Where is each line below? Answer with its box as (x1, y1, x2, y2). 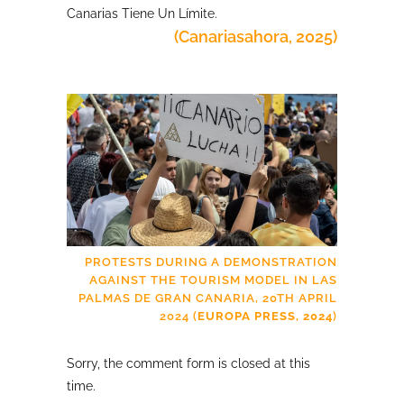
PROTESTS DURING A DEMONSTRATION (85, 254, 337, 269)
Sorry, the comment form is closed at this (67, 355, 310, 371)
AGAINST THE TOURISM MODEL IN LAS (89, 272, 337, 287)
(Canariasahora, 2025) (174, 27, 337, 46)
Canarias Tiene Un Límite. (67, 6, 217, 21)
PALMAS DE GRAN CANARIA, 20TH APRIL (78, 290, 337, 305)
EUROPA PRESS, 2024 (197, 308, 333, 323)
